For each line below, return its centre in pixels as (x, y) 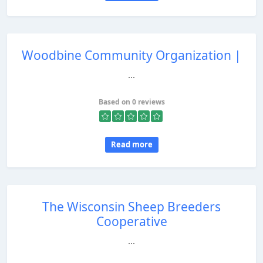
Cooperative (131, 221)
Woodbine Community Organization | (131, 55)
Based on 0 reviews (131, 102)
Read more (131, 144)
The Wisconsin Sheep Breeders (131, 207)
